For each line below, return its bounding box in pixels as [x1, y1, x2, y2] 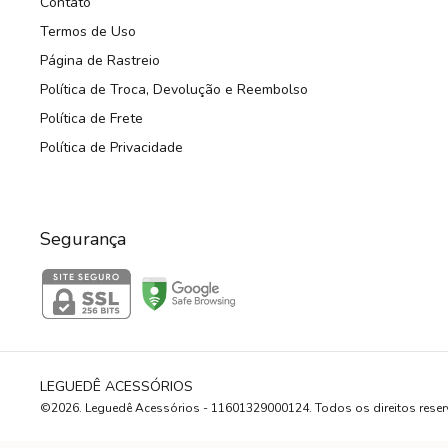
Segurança [40, 227, 126, 252]
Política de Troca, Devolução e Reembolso [40, 80, 308, 100]
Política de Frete [40, 109, 143, 129]
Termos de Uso [40, 22, 136, 42]
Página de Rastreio [40, 51, 160, 71]
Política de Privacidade [40, 138, 183, 158]
